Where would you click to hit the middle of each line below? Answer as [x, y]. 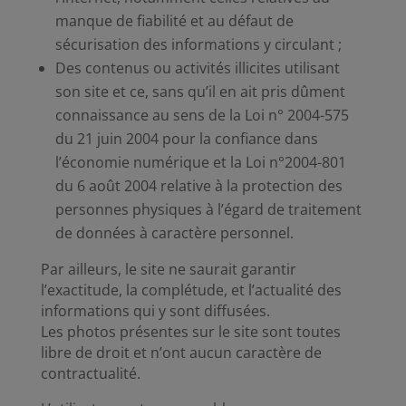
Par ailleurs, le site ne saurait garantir [168, 269]
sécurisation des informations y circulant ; [198, 44]
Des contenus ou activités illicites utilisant [197, 68]
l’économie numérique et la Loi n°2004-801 [200, 162]
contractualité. [90, 373]
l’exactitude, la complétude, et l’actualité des [191, 290]
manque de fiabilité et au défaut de [174, 21]
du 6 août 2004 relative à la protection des [198, 186]
